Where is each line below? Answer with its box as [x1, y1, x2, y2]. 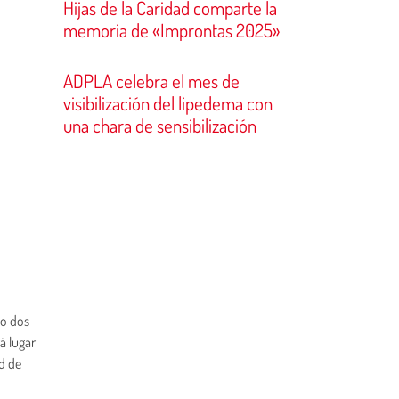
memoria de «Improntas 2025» [63, 18, 281, 42]
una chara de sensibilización [63, 113, 256, 137]
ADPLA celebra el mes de [63, 69, 240, 93]
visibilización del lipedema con [63, 91, 273, 115]
